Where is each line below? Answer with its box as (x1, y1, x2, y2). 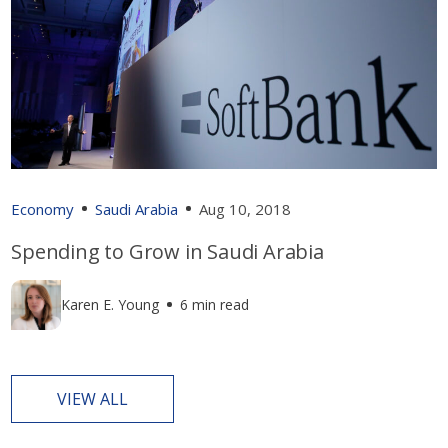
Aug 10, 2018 (199, 198, 292, 219)
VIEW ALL (57, 387, 129, 410)
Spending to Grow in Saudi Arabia (11, 237, 324, 265)
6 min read (180, 295, 250, 315)
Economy (11, 198, 75, 219)
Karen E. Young (61, 295, 160, 315)
